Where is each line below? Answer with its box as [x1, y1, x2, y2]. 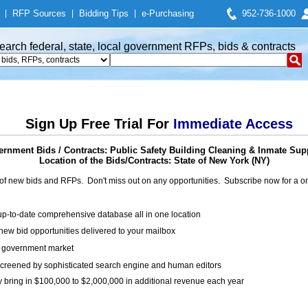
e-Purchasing [142, 8, 194, 19]
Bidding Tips [79, 8, 129, 19]
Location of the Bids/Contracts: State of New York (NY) [38, 155, 269, 166]
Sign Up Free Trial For [25, 116, 173, 131]
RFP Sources [12, 8, 66, 19]
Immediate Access [173, 116, 293, 131]
